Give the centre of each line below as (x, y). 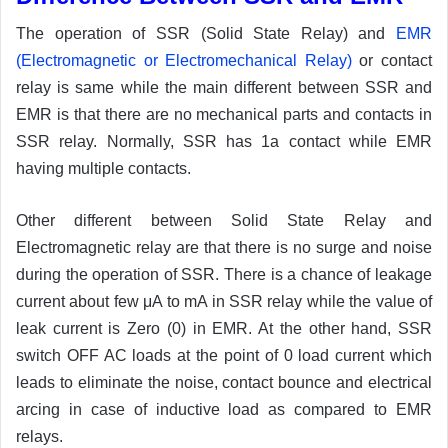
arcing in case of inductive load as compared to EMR (224, 409)
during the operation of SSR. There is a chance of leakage (224, 274)
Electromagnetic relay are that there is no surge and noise (224, 247)
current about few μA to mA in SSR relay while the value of (224, 301)
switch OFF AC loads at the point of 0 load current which (224, 355)
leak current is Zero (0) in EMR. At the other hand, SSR (224, 328)
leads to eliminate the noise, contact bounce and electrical (224, 382)
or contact (392, 60)
